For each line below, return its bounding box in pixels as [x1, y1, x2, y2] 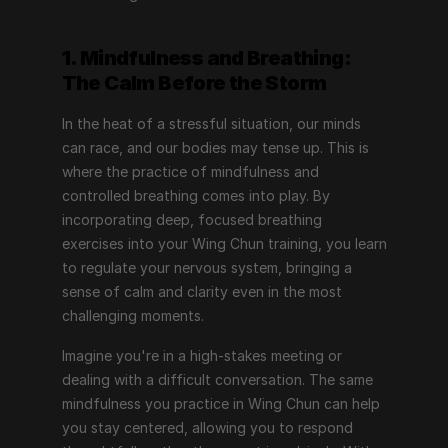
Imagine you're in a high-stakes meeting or [61, 347, 342, 364]
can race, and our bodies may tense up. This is [61, 139, 369, 156]
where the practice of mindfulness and [61, 163, 319, 180]
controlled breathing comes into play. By [61, 187, 330, 204]
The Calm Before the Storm [61, 71, 327, 95]
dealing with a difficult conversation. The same [61, 371, 373, 388]
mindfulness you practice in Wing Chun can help [61, 395, 380, 412]
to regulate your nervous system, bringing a [61, 259, 352, 276]
